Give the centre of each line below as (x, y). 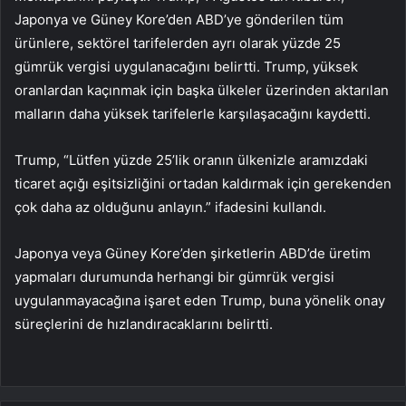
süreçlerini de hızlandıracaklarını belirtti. (144, 324)
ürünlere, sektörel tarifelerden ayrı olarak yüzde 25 (178, 43)
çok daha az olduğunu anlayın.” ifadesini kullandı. (170, 208)
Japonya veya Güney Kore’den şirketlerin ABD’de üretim (193, 254)
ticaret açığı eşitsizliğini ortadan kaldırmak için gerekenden (203, 184)
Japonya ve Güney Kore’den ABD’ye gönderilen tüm (179, 20)
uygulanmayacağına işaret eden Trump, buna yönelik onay (200, 301)
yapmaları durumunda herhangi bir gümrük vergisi (174, 277)
